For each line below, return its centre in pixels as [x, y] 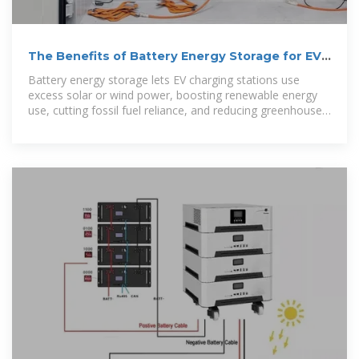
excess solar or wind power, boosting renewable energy [173, 95]
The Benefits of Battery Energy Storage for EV [175, 56]
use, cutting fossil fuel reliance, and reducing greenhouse [175, 110]
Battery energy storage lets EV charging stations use [164, 79]
